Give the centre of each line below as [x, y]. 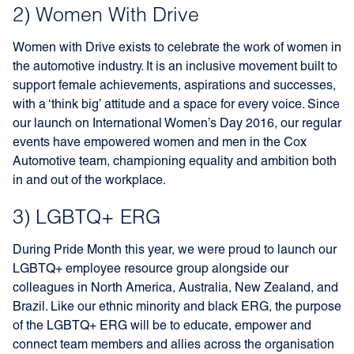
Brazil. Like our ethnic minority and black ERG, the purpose [177, 307]
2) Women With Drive [106, 16]
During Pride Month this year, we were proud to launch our [175, 250]
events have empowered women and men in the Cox [160, 143]
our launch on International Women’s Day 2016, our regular [177, 124]
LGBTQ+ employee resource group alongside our [151, 269]
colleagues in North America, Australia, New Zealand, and [175, 288]
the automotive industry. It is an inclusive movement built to [175, 67]
